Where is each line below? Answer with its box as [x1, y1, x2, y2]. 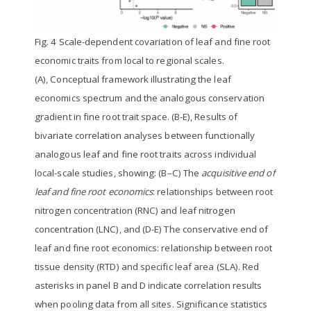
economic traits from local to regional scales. [35, 54, 224, 67]
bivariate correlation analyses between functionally [35, 129, 255, 142]
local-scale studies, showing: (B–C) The [35, 167, 202, 180]
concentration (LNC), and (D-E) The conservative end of [35, 223, 269, 236]
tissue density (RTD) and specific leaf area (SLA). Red [35, 260, 260, 274]
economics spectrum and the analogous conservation [35, 92, 264, 105]
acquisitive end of [201, 167, 275, 180]
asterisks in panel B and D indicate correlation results [35, 279, 262, 292]
